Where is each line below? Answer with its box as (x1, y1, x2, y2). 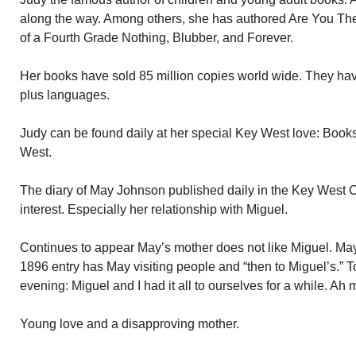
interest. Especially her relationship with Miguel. (20, 203, 288, 216)
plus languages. (20, 88, 110, 102)
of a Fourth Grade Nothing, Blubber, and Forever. (20, 31, 293, 44)
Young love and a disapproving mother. (20, 317, 239, 331)
